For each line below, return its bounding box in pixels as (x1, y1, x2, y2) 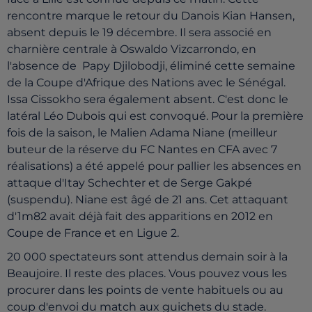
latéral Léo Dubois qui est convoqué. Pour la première (7, 109, 304, 123)
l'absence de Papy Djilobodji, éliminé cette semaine (7, 59, 295, 72)
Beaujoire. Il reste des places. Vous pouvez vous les (7, 267, 287, 280)
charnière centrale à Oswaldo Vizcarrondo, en (7, 42, 256, 56)
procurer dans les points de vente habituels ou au (7, 283, 283, 297)
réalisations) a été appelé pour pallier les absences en (7, 159, 302, 173)
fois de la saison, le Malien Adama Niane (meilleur (7, 126, 277, 139)
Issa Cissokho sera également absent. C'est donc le (7, 93, 288, 106)
